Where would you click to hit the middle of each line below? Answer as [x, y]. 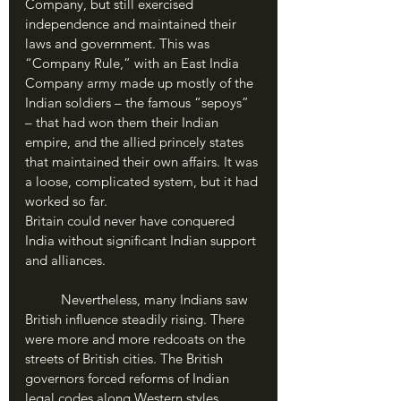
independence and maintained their [132, 24]
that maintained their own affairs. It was [143, 162]
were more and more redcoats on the [137, 339]
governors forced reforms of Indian [129, 378]
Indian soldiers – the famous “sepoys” [139, 102]
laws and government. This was [119, 43]
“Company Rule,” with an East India [134, 63]
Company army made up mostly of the [141, 83]
